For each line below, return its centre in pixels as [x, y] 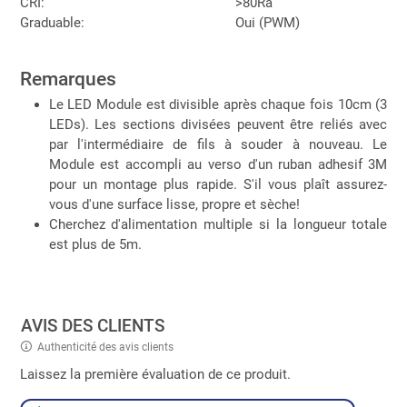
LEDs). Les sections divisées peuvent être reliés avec [218, 124]
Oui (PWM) [267, 22]
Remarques [68, 78]
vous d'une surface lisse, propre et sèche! [174, 204]
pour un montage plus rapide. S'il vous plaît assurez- [218, 184]
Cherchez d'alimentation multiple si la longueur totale [218, 224]
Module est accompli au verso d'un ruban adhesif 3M [218, 164]
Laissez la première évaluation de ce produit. [155, 374]
